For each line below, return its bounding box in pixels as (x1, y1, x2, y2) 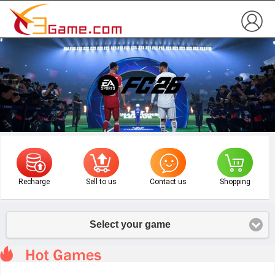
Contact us (150, 177, 187, 186)
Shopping (220, 177, 251, 186)
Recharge (18, 177, 50, 186)
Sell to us (85, 177, 117, 186)
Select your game (90, 219, 171, 230)
